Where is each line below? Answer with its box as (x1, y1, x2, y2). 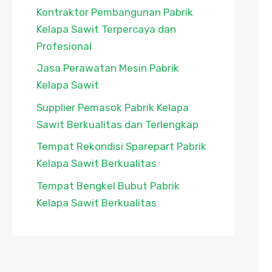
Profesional (36, 39, 92, 52)
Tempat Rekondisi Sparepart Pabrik (36, 140, 206, 153)
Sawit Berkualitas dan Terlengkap (36, 118, 199, 131)
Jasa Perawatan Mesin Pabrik (36, 62, 179, 75)
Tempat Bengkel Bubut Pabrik (36, 179, 180, 192)
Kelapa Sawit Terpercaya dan (36, 22, 176, 35)
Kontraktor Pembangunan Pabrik (36, 5, 193, 18)
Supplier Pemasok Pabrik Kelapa (36, 101, 189, 114)
